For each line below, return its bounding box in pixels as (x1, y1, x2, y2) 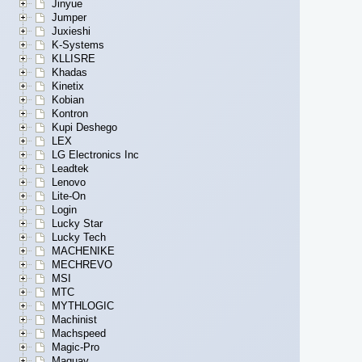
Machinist (52, 314, 97, 326)
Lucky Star (52, 217, 103, 230)
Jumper (52, 11, 86, 24)
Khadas (52, 66, 87, 79)
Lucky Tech (52, 231, 106, 244)
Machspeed (52, 327, 106, 340)
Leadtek (52, 162, 89, 175)
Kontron (52, 107, 88, 120)
